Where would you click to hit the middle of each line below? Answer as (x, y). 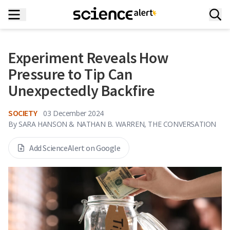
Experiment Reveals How (88, 57)
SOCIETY (23, 113)
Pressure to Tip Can (71, 74)
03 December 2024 (73, 113)
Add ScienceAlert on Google (75, 148)
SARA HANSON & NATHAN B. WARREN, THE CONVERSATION (118, 124)
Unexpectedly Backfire (82, 90)
